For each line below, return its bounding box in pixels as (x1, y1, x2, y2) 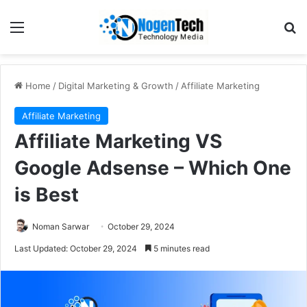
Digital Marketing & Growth (58, 79, 173, 91)
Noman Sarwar (32, 221, 89, 232)
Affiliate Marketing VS (14, 129, 222, 153)
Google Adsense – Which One (14, 156, 291, 180)
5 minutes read (151, 243, 210, 254)
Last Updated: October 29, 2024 (14, 243, 137, 254)
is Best (14, 182, 79, 206)
